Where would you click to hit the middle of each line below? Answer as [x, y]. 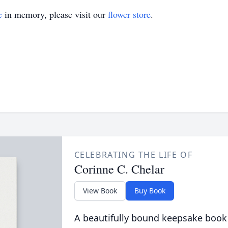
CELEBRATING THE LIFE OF [133, 155]
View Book [100, 191]
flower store [129, 14]
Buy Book [150, 191]
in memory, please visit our [55, 14]
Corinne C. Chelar [119, 169]
